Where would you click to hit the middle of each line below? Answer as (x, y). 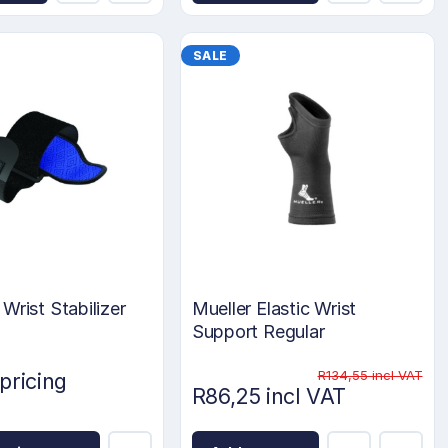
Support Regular (258, 332)
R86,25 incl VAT (268, 396)
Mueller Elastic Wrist (274, 309)
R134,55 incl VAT (370, 375)
